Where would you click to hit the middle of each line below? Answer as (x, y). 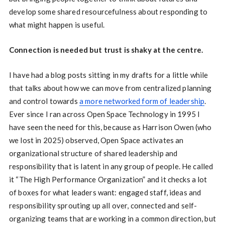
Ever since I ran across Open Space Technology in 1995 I (104, 114)
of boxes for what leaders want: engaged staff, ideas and (105, 193)
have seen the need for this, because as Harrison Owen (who (110, 127)
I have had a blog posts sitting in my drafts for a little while (108, 75)
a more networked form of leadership (142, 101)
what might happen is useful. (57, 25)
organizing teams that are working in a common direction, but (112, 219)
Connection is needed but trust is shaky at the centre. (106, 50)
